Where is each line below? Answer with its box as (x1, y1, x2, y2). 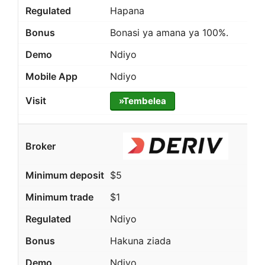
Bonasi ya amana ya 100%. (109, 26, 228, 38)
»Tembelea (118, 95, 166, 106)
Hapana (109, 4, 144, 17)
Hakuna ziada (109, 234, 171, 247)
